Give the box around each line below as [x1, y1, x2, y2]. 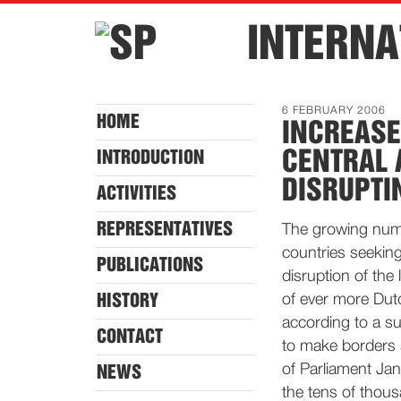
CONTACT [97, 328, 163, 346]
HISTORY [97, 292, 158, 310]
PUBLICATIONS [97, 256, 203, 274]
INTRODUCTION [97, 149, 204, 166]
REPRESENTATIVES [97, 220, 233, 238]
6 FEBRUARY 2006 [282, 106, 386, 116]
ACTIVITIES [97, 184, 176, 202]
